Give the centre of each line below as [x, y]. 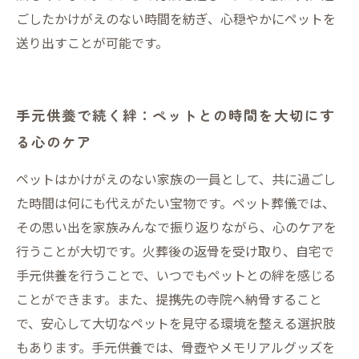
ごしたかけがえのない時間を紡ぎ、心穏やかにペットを [176, 18]
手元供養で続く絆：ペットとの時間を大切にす [175, 115]
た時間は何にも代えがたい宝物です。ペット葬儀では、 [175, 203]
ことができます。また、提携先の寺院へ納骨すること [169, 299]
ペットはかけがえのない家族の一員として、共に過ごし [176, 179]
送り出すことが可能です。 [92, 42]
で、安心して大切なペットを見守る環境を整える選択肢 [176, 323]
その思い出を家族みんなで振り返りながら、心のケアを [176, 227]
